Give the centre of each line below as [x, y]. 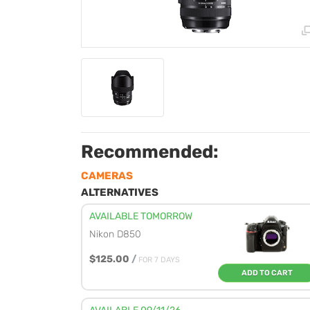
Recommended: [150, 152]
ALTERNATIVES [120, 192]
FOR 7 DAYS [159, 260]
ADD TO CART [267, 273]
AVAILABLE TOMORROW [141, 216]
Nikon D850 [115, 234]
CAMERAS [107, 176]
